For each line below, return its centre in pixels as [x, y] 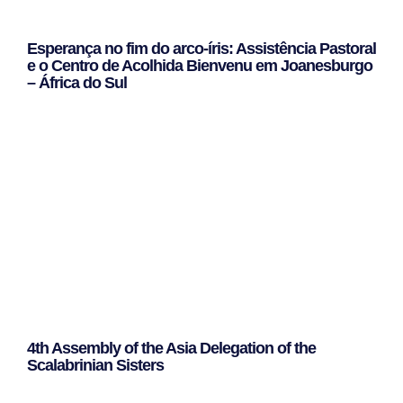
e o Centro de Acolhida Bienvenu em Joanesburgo [200, 66]
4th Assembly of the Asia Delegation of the [171, 349]
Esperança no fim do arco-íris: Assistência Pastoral [201, 49]
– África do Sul [77, 83]
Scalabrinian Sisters [95, 366]
